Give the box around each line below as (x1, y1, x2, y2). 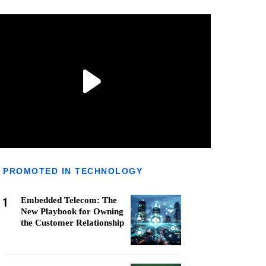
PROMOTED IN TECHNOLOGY (3, 166, 142, 176)
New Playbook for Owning (21, 207, 123, 216)
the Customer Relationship (21, 218, 124, 227)
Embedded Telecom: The (21, 195, 117, 205)
